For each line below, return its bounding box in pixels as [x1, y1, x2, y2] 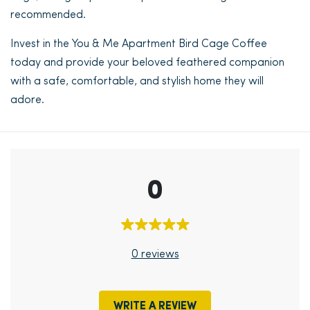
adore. [10, 95, 44, 106]
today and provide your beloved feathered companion [10, 57, 284, 69]
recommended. [10, 10, 86, 21]
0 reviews [131, 248, 179, 260]
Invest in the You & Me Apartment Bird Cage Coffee [10, 39, 267, 50]
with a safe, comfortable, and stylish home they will [10, 76, 264, 87]
